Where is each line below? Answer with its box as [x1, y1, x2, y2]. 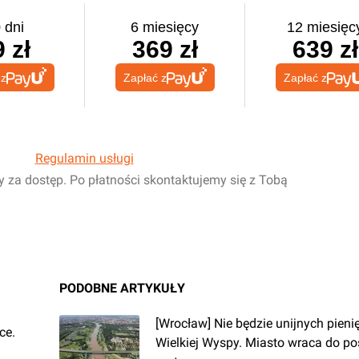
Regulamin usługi [34, 151, 134, 166]
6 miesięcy [131, 19, 199, 35]
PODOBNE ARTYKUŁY [59, 280, 185, 296]
